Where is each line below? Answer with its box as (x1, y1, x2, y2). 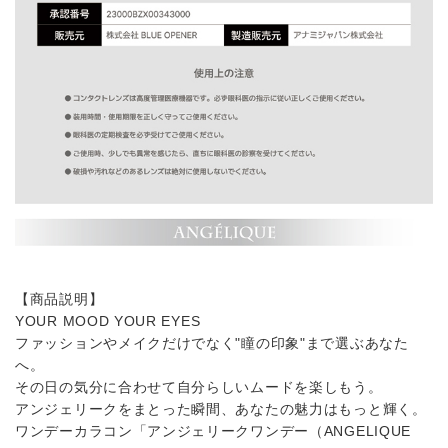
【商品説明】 (15, 290, 104, 307)
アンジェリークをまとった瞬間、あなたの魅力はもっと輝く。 (15, 400, 427, 417)
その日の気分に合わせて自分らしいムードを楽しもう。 (15, 378, 383, 395)
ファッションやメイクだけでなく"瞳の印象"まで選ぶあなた (15, 334, 409, 351)
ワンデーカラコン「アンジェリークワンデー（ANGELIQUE (15, 422, 411, 439)
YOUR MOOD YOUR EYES (15, 312, 201, 329)
